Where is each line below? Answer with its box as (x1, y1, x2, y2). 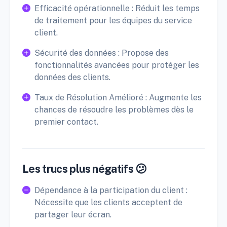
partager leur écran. (34, 210, 111, 220)
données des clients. (34, 72, 110, 83)
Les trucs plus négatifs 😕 (22, 162, 147, 176)
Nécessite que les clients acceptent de (34, 198, 182, 208)
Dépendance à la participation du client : (34, 185, 187, 196)
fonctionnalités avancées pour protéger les (34, 60, 199, 70)
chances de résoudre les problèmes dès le (34, 105, 194, 115)
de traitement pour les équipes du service (34, 16, 192, 26)
